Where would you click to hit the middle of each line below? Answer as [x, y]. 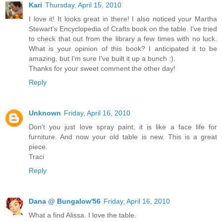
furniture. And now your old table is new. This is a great [123, 137]
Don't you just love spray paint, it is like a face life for [123, 127]
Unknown [45, 113]
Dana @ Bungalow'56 [65, 201]
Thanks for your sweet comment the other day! [102, 68]
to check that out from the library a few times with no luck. [123, 38]
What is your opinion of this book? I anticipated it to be [123, 48]
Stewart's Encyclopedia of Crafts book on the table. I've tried [123, 28]
